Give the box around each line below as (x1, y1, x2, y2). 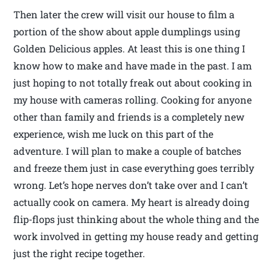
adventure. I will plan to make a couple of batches (13, 144, 242, 158)
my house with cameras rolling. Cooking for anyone (13, 93, 252, 107)
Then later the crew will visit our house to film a (13, 8, 235, 21)
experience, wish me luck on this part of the (13, 127, 214, 141)
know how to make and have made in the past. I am (13, 59, 252, 73)
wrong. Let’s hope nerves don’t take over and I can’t (13, 179, 249, 192)
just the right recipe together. (13, 247, 146, 260)
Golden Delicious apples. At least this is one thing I (13, 42, 246, 55)
